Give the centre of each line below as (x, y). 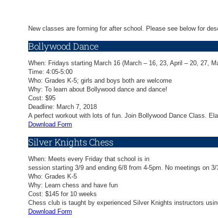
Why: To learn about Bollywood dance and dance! (98, 90)
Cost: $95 (42, 98)
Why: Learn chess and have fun (73, 185)
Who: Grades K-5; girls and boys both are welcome (100, 81)
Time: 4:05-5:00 (50, 72)
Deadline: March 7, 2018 (63, 107)
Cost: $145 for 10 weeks (63, 194)
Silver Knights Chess (71, 142)
